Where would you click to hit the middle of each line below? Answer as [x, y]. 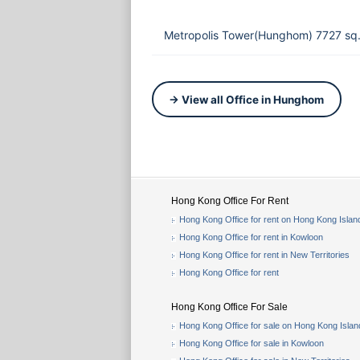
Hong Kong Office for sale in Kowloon [252, 343]
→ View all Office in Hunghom [246, 99]
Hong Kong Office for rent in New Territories [264, 255]
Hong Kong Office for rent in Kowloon [251, 237]
